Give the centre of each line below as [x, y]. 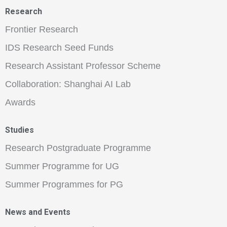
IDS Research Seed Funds [59, 48]
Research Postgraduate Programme [78, 148]
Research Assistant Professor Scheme [83, 66]
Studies [20, 130]
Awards [20, 103]
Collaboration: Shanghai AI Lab [68, 84]
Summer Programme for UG [62, 166]
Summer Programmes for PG [64, 185]
